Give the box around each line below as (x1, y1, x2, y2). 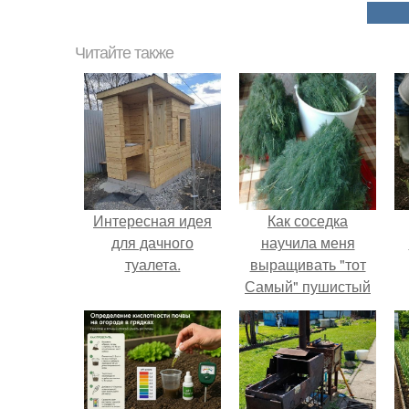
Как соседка (267, 210, 348, 231)
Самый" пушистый (245, 276, 371, 297)
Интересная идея (93, 210, 212, 231)
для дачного (111, 232, 194, 253)
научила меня (260, 232, 355, 253)
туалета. (124, 254, 181, 275)
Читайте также (75, 44, 173, 62)
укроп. (287, 298, 329, 319)
